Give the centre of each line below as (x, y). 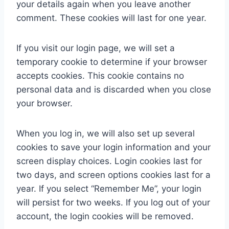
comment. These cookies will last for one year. (111, 18)
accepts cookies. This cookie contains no (100, 76)
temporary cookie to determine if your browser (112, 62)
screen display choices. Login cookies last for (109, 161)
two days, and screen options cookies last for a (113, 175)
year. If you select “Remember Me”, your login (109, 189)
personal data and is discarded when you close (114, 89)
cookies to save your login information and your (113, 147)
